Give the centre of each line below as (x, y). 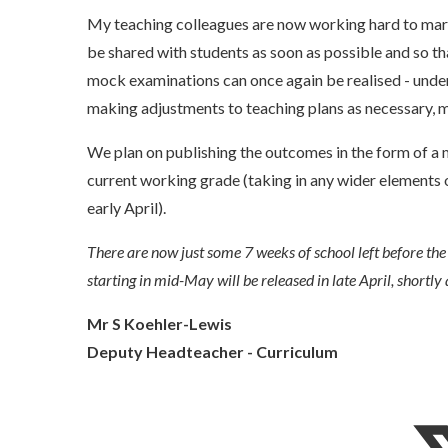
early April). (126, 208)
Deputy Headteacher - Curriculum (212, 352)
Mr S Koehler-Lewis (159, 324)
